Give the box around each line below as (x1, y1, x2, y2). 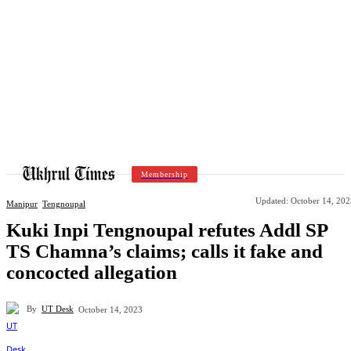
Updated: (255, 195, 288, 205)
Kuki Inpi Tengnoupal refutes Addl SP (6, 219, 327, 241)
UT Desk (42, 304, 74, 314)
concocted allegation (6, 261, 177, 283)
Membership (141, 169, 188, 179)
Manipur (6, 199, 38, 209)
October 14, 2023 (78, 304, 143, 314)
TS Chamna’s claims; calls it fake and (6, 240, 323, 262)
